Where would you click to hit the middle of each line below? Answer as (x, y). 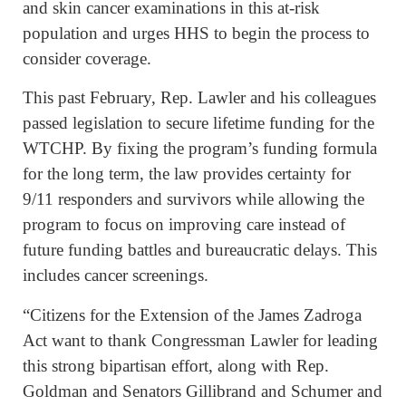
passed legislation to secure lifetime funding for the (198, 123)
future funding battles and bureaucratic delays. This (200, 250)
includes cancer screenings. (116, 275)
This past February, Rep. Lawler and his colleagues (199, 98)
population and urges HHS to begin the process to (196, 34)
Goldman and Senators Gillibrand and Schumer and (203, 391)
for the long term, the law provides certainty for (187, 174)
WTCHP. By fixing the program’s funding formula (200, 149)
